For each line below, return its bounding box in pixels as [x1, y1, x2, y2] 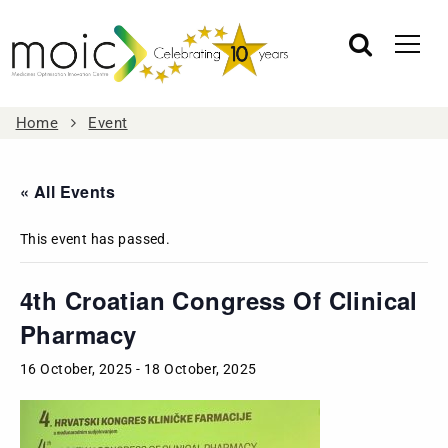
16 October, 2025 [20, 360, 133, 377]
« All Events [20, 179, 116, 203]
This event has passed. [20, 230, 171, 247]
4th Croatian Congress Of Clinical [20, 282, 418, 317]
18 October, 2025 [144, 360, 257, 377]
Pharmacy [20, 316, 137, 351]
